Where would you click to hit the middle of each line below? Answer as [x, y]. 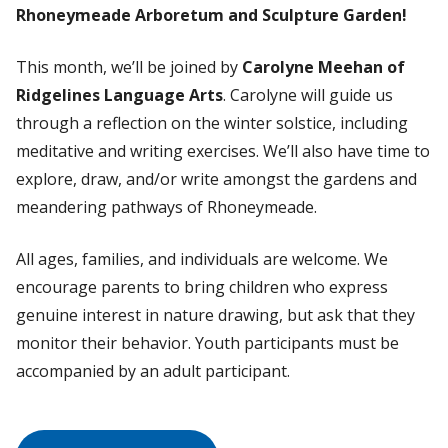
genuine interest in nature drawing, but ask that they [215, 315]
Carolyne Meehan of [323, 67]
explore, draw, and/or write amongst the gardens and [216, 179]
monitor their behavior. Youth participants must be [207, 343]
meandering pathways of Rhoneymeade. [168, 207]
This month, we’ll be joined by [129, 67]
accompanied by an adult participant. [153, 371]
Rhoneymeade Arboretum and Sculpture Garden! [213, 15]
